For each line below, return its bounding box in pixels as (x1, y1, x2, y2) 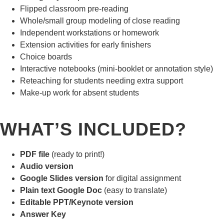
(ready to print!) (51, 149, 104, 158)
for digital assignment (103, 173, 181, 182)
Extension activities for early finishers (20, 40, 151, 49)
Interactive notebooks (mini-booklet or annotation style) (20, 64, 213, 73)
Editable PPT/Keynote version (20, 197, 133, 206)
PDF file (20, 149, 51, 158)
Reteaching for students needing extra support (20, 76, 183, 85)
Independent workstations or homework (20, 28, 159, 37)
